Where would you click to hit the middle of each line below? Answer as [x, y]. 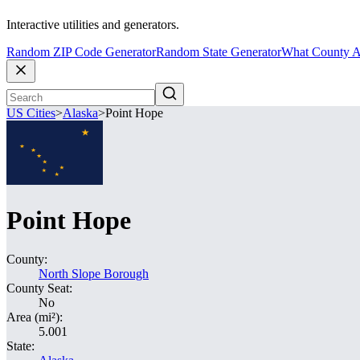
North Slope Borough [94, 274]
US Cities [31, 113]
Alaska [80, 113]
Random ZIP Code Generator [81, 52]
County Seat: [39, 288]
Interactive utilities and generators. [93, 25]
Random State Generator [219, 52]
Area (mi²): [35, 317]
